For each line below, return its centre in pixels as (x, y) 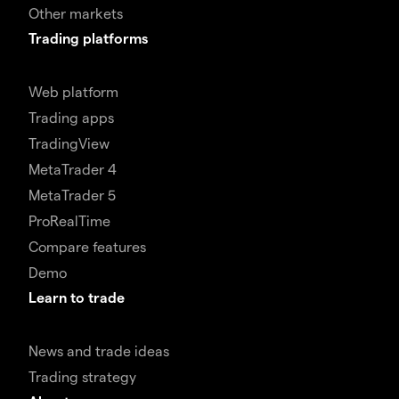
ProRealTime (69, 220)
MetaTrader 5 (72, 194)
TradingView (69, 142)
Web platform (73, 91)
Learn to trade (77, 297)
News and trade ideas (99, 350)
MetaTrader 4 (73, 168)
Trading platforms (88, 37)
